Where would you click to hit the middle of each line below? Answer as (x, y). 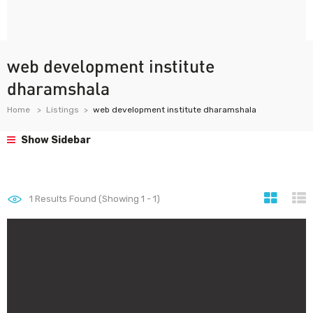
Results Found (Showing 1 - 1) (96, 199)
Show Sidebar (55, 140)
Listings (63, 110)
